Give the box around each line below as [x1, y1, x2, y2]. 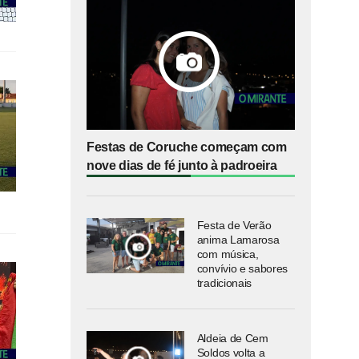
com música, [196, 248, 259, 261]
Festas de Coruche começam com [87, 140, 287, 155]
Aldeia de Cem [196, 332, 268, 345]
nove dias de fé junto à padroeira [87, 159, 277, 173]
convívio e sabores [196, 262, 288, 276]
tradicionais [196, 276, 252, 290]
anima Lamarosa [196, 233, 280, 247]
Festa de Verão [196, 219, 272, 232]
